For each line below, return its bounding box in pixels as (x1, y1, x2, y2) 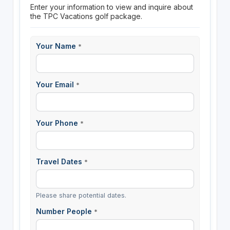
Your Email (35, 80, 76, 89)
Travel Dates (35, 157, 84, 166)
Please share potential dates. (35, 191, 126, 200)
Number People (35, 207, 94, 216)
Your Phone (35, 118, 80, 127)
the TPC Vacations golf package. (30, 11, 142, 21)
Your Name (35, 41, 78, 50)
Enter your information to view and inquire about (30, 2, 193, 11)
